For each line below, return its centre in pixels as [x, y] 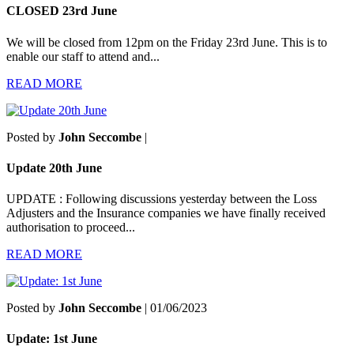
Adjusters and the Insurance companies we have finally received [166, 213]
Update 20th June [54, 168]
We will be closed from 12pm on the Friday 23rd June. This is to [167, 42]
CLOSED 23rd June [62, 11]
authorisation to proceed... [71, 228]
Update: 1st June [52, 339]
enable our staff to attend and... [83, 56]
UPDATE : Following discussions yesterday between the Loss [162, 199]
